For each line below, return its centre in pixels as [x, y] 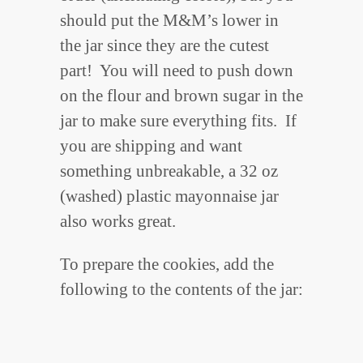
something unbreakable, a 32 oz [169, 171]
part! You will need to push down [177, 71]
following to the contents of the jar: [181, 290]
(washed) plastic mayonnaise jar [169, 196]
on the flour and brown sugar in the [181, 96]
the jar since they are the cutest [164, 46]
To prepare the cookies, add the [167, 265]
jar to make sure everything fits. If [178, 121]
